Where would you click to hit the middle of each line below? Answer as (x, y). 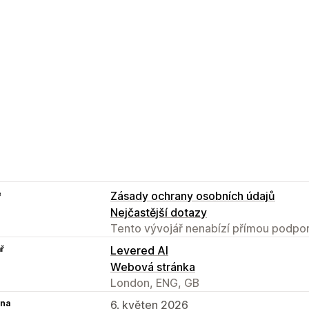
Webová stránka (153, 267)
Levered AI (139, 250)
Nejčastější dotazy (159, 212)
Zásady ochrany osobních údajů (193, 196)
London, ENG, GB (155, 282)
